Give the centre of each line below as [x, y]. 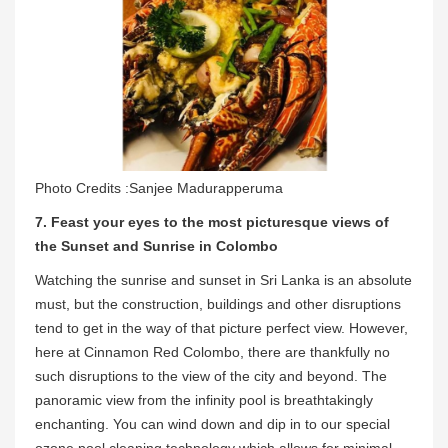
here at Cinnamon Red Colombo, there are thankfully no [212, 352]
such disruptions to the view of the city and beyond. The [211, 376]
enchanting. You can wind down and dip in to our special [212, 424]
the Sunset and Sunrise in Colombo [156, 246]
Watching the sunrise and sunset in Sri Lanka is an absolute [223, 280]
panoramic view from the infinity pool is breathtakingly [204, 400]
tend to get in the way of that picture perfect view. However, [221, 328]
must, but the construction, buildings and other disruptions [218, 304]
